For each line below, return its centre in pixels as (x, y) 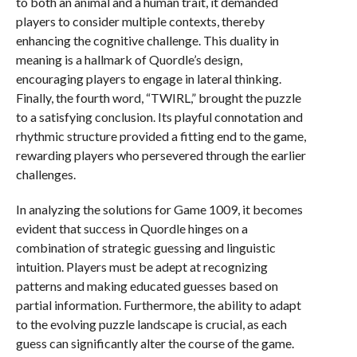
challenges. (45, 174)
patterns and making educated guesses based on (147, 286)
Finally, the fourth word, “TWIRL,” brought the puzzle (158, 98)
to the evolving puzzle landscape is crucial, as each (151, 324)
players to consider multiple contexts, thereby (140, 21)
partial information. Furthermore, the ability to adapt (158, 305)
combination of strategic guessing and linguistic (145, 247)
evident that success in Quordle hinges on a (131, 228)
